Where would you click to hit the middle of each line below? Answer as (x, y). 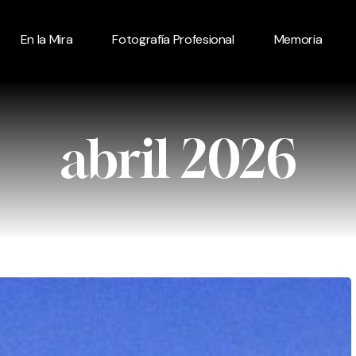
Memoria (298, 39)
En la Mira (46, 39)
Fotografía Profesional (173, 39)
